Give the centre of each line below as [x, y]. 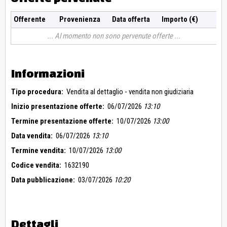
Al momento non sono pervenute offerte [114, 36]
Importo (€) [180, 20]
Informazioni [48, 73]
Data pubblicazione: [43, 180]
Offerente [30, 20]
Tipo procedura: [37, 92]
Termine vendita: [39, 151]
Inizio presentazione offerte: [58, 107]
